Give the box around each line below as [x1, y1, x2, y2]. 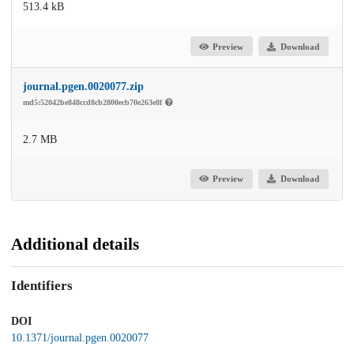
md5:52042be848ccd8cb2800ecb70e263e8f [23, 98, 164, 107]
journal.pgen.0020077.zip [23, 81, 144, 93]
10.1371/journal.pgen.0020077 [11, 332, 149, 345]
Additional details [11, 235, 139, 254]
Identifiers [11, 277, 73, 293]
